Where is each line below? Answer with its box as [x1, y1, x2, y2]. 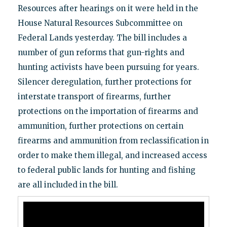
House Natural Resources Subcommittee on [17, 18, 182, 28]
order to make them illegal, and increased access [17, 150, 207, 160]
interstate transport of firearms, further [17, 91, 171, 101]
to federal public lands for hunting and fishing [17, 165, 196, 175]
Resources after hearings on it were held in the [17, 3, 198, 13]
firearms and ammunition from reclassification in [17, 135, 209, 145]
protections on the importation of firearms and [17, 106, 198, 116]
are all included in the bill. [17, 179, 118, 190]
